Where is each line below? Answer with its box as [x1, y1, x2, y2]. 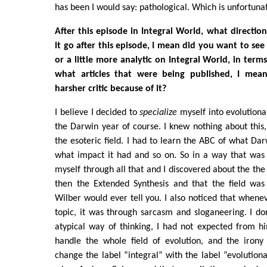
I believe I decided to [55, 107, 140, 117]
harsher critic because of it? [55, 83, 167, 94]
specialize [139, 107, 178, 117]
